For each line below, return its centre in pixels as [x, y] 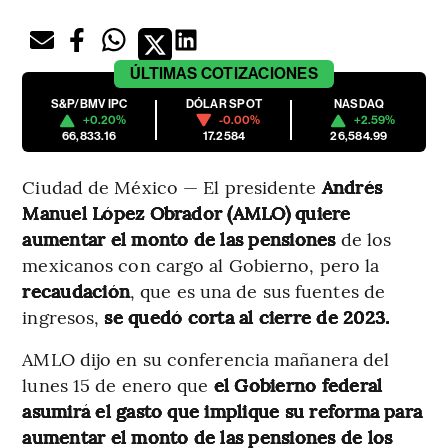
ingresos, [63, 317]
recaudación [76, 291]
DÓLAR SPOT [224, 104]
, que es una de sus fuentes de [258, 291]
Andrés [352, 187]
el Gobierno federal [295, 385]
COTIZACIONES [259, 74]
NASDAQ [359, 104]
